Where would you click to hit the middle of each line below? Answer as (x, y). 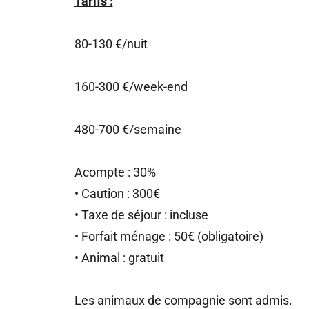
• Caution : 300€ (117, 194)
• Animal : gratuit (119, 258)
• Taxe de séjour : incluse (141, 215)
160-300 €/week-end (131, 87)
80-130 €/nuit (111, 44)
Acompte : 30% (115, 172)
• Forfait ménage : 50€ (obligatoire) (169, 237)
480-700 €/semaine (128, 130)
